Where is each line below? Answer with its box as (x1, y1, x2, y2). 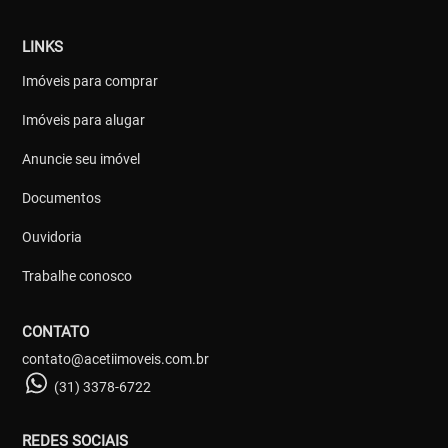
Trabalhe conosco (22, 267, 133, 284)
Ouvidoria (22, 228, 83, 245)
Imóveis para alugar (22, 111, 146, 128)
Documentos (22, 189, 102, 206)
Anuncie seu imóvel (22, 150, 141, 167)
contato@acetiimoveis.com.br (22, 350, 210, 367)
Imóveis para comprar (22, 72, 159, 89)
